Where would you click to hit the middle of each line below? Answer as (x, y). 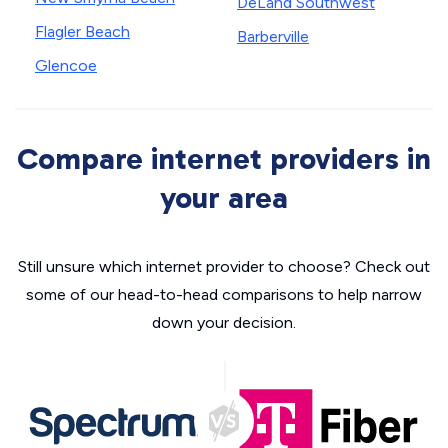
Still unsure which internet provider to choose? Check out (224, 266)
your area (224, 198)
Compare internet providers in (224, 159)
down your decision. (224, 322)
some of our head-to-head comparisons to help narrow (224, 294)
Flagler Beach (82, 31)
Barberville (273, 36)
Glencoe (66, 65)
